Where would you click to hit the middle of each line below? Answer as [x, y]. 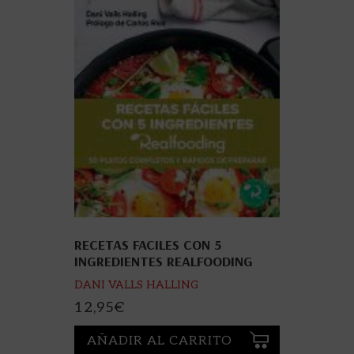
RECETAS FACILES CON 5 [148, 245]
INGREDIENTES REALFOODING [164, 262]
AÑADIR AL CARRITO [160, 341]
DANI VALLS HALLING [136, 285]
